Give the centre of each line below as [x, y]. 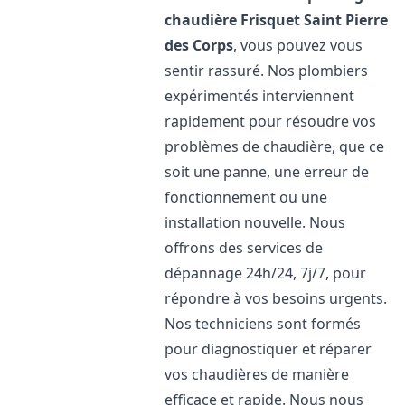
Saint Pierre [346, 20]
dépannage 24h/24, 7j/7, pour [266, 273]
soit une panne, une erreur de [267, 172]
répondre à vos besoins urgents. [276, 298]
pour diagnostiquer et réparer [268, 349]
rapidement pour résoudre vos [271, 121]
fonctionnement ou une [246, 197]
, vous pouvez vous [298, 45]
